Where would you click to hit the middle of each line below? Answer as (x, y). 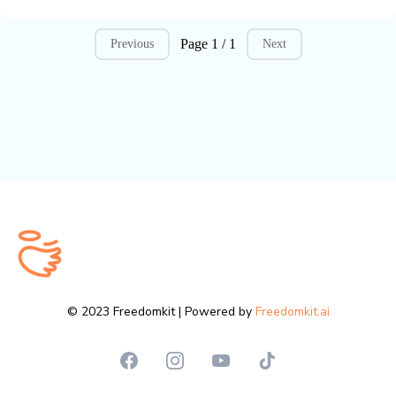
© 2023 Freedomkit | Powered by (161, 312)
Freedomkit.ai (292, 312)
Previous (132, 44)
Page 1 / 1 (208, 44)
